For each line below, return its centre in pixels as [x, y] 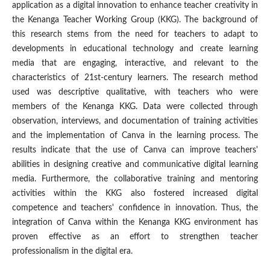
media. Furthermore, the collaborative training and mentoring [135, 179]
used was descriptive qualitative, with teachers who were [135, 93]
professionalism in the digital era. [72, 252]
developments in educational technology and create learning [135, 49]
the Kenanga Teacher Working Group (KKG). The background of [135, 20]
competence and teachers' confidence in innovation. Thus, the [135, 208]
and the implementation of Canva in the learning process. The [135, 136]
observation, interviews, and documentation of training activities [135, 121]
